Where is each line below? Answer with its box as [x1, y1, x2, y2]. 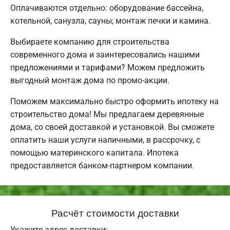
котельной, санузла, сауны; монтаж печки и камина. [10, 16, 210, 26]
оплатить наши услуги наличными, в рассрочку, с [10, 135, 200, 145]
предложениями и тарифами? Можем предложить [10, 63, 205, 73]
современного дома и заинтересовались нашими [10, 50, 200, 60]
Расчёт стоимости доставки [51, 205, 179, 220]
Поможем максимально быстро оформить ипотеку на [10, 97, 219, 107]
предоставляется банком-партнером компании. [10, 161, 194, 171]
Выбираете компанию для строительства [10, 37, 169, 47]
